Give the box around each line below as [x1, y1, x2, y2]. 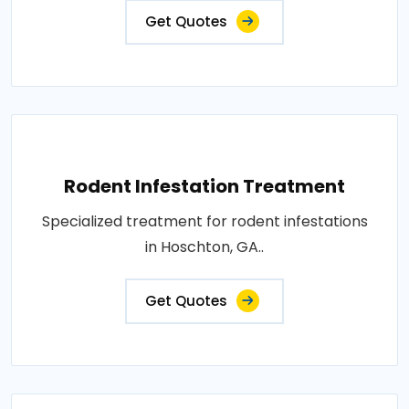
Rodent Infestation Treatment [64, 173, 345, 199]
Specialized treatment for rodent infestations [41, 211, 368, 232]
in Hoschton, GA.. [145, 236, 264, 257]
